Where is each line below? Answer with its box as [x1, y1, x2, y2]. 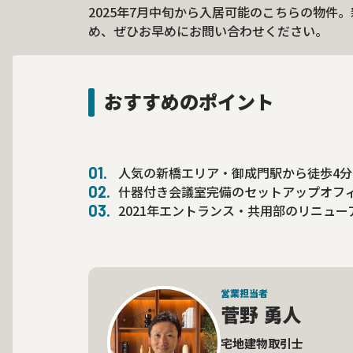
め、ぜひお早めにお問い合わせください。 [88, 21, 328, 40]
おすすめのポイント [104, 87, 274, 115]
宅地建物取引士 [221, 335, 303, 351]
